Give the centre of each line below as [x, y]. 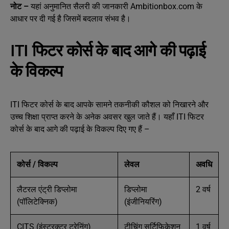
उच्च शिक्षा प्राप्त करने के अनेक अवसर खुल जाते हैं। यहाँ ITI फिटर [107, 117]
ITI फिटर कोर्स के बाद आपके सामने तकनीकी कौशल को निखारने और [109, 105]
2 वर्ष [203, 189]
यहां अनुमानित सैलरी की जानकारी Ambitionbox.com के [116, 6]
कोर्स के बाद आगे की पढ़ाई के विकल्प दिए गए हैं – [80, 129]
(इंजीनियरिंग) [143, 202]
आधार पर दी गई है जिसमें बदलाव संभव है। [71, 19]
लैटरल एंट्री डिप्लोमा [47, 189]
